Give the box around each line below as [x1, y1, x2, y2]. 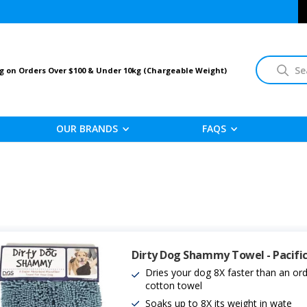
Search [255, 55, 301, 74]
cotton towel [145, 279, 203, 293]
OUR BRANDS [56, 122, 119, 136]
